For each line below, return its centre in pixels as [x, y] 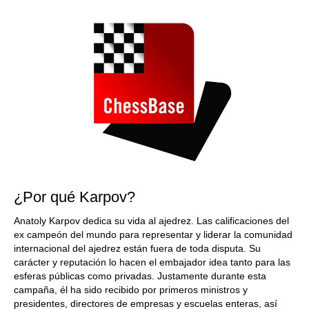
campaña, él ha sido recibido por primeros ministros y [131, 290]
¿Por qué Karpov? [74, 197]
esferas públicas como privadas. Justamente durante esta [140, 276]
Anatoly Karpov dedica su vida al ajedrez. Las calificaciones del [151, 221]
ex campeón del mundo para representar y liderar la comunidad [153, 235]
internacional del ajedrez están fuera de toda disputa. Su [137, 248]
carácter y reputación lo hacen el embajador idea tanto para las [152, 262]
